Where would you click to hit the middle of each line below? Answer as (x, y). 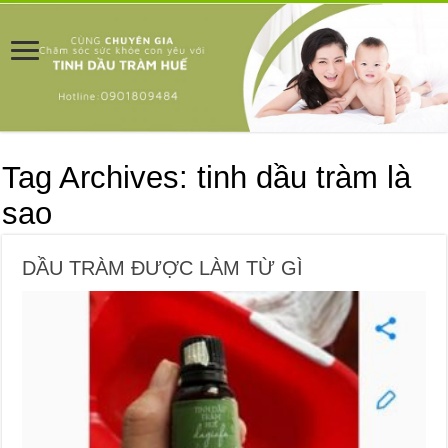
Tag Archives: (100, 177)
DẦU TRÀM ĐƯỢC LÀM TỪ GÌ (163, 267)
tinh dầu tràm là (304, 177)
